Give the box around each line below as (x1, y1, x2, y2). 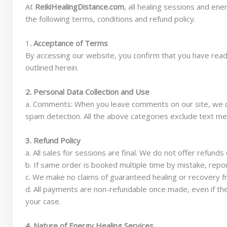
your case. (25, 196, 61, 206)
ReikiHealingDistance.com (35, 2, 124, 12)
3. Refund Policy (25, 135, 81, 145)
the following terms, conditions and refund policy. (25, 14, 196, 24)
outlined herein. (25, 62, 79, 72)
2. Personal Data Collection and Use (25, 87, 149, 97)
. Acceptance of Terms (30, 38, 108, 48)
